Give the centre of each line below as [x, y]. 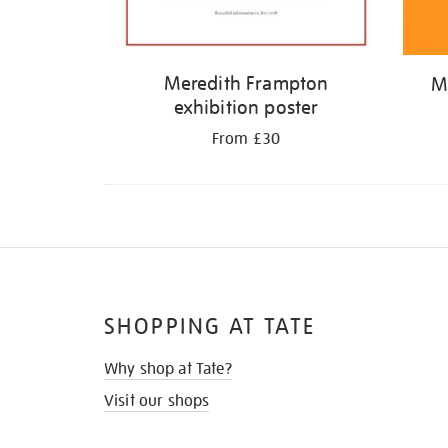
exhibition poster [246, 107]
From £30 [246, 139]
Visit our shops [157, 400]
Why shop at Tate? [168, 368]
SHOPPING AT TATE [210, 326]
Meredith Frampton [246, 83]
